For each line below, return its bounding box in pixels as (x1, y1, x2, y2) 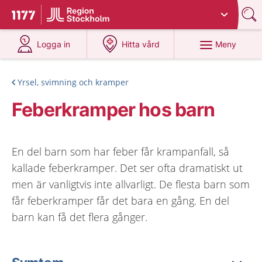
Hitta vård (122, 39, 160, 49)
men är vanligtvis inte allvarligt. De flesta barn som (12, 177, 250, 191)
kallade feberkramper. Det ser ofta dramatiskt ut (12, 161, 243, 175)
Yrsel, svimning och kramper (18, 77, 129, 88)
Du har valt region (50, 5, 120, 15)
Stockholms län (120, 5, 178, 15)
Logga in (37, 39, 71, 49)
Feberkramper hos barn (12, 98, 215, 121)
